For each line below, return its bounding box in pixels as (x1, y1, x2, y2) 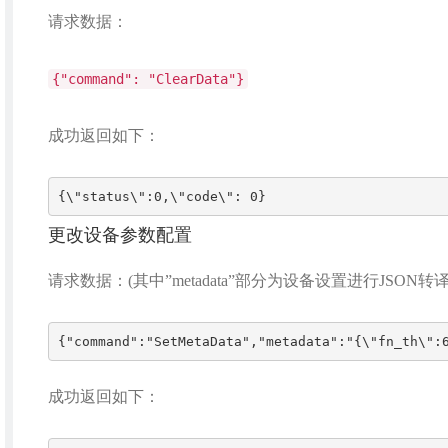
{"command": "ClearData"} (51, 71, 244, 87)
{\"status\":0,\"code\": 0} (58, 188, 266, 204)
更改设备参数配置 (47, 225, 192, 245)
